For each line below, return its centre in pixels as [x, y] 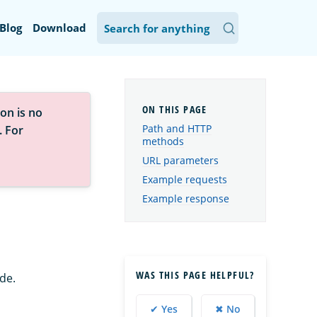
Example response [186, 198]
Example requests [185, 179]
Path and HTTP [177, 129]
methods [163, 142]
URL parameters [180, 160]
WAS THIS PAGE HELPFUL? [195, 275]
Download [59, 28]
